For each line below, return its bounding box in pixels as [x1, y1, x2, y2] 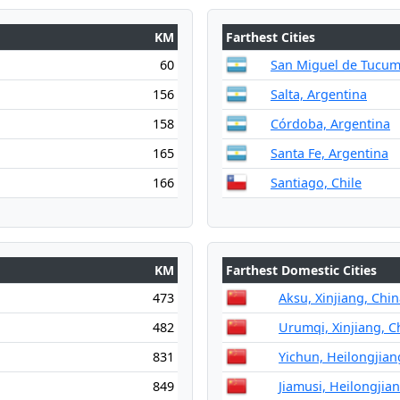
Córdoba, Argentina [271, 115, 390, 132]
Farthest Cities [226, 29, 315, 46]
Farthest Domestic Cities [226, 262, 377, 279]
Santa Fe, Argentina [271, 145, 388, 162]
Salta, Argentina [271, 86, 367, 103]
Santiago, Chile [271, 174, 362, 191]
